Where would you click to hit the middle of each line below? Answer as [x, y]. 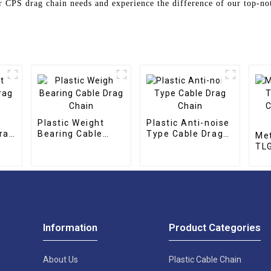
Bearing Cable [70, 133]
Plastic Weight [71, 122]
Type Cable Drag [185, 133]
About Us [61, 259]
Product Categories [214, 227]
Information [70, 227]
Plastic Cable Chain [205, 259]
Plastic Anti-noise [188, 122]
